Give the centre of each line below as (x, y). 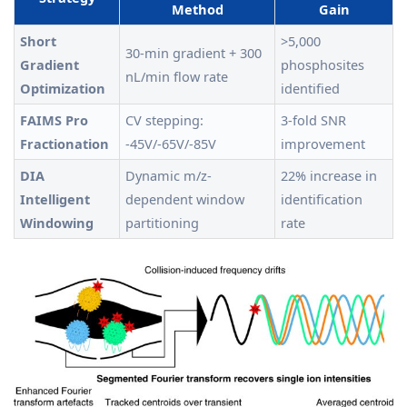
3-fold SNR (313, 120)
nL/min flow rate (177, 77)
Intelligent (55, 199)
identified (310, 89)
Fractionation (65, 144)
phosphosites (323, 65)
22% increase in (329, 176)
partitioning (162, 223)
